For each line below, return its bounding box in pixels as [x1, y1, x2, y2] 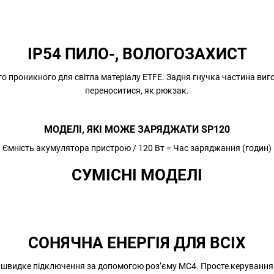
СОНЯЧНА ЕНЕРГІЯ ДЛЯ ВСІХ [28, 234, 246, 253]
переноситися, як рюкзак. [85, 85, 189, 95]
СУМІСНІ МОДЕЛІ [72, 165, 202, 184]
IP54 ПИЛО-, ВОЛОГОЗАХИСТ [27, 44, 247, 63]
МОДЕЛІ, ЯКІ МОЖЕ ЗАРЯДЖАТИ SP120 [44, 124, 230, 136]
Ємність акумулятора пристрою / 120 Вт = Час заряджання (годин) [2, 143, 272, 154]
